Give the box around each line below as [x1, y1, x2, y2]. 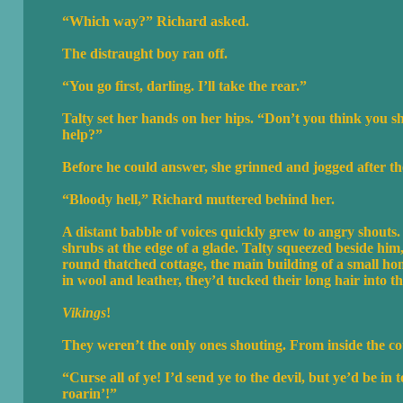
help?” [61, 127, 103, 143]
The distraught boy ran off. [61, 46, 228, 62]
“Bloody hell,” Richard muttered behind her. [61, 192, 335, 208]
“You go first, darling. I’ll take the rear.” [61, 78, 307, 94]
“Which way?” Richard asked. [61, 13, 249, 30]
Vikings [61, 305, 106, 321]
